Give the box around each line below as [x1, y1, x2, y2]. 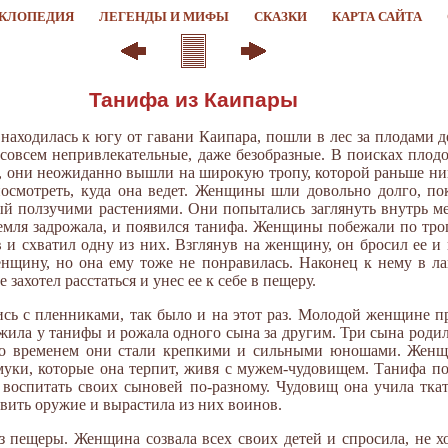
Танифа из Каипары [88, 87, 298, 112]
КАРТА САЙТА [331, 9, 422, 25]
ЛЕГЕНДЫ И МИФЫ [98, 9, 229, 25]
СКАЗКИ [253, 9, 307, 25]
